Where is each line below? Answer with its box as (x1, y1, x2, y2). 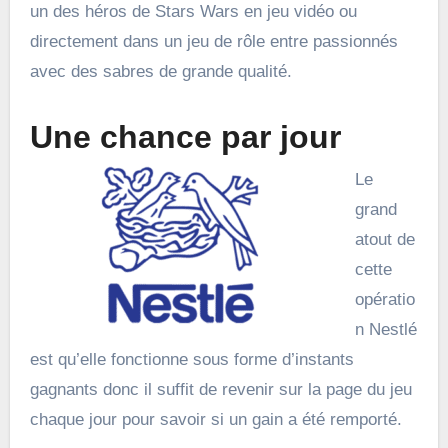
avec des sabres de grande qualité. (29, 62, 292, 82)
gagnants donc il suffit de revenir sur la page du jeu (29, 379, 412, 399)
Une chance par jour (29, 119, 341, 156)
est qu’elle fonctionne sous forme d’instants (29, 349, 354, 369)
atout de (355, 229, 416, 249)
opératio (355, 289, 416, 309)
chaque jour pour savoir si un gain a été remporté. (29, 409, 402, 429)
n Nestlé (355, 319, 418, 339)
